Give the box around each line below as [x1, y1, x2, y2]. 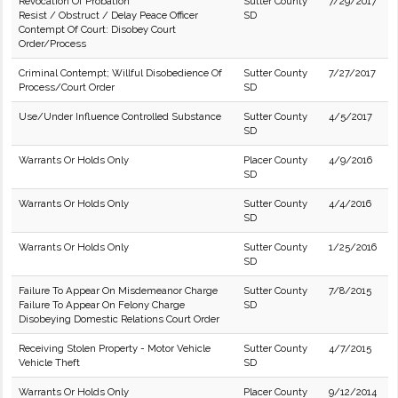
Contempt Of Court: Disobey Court [19, 23, 176, 36]
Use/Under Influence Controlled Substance [19, 110, 221, 123]
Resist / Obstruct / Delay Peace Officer [19, 9, 198, 21]
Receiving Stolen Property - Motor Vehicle [19, 342, 211, 354]
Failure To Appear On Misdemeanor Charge [19, 284, 218, 297]
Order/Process [19, 37, 86, 50]
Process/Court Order [19, 81, 115, 93]
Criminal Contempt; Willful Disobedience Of [19, 67, 222, 79]
